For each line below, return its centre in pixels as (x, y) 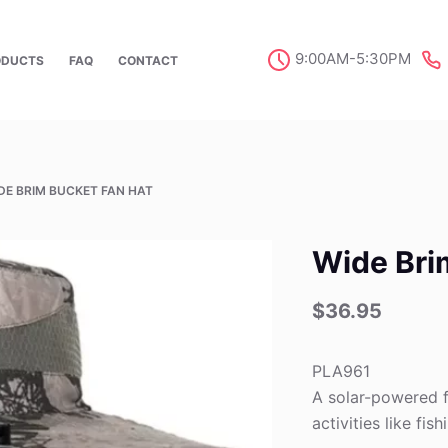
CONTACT (147, 60)
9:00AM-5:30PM (354, 59)
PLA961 (341, 371)
